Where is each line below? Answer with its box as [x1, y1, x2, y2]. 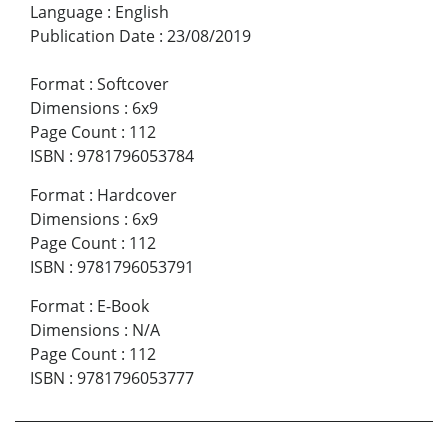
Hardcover [97, 184, 177, 207]
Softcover [97, 73, 169, 96]
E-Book [97, 295, 149, 318]
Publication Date [30, 25, 155, 48]
